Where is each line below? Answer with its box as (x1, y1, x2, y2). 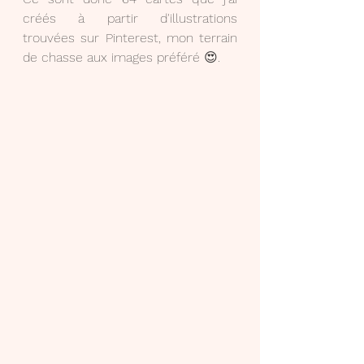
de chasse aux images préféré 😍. (23, 49, 220, 65)
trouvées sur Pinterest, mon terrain (23, 29, 237, 45)
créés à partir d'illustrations (23, 10, 237, 26)
